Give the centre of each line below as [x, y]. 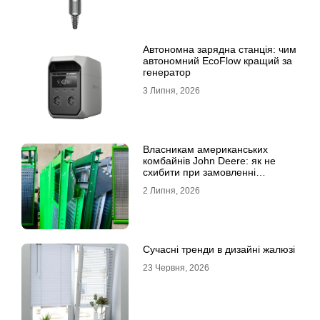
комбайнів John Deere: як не [209, 161]
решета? [163, 184]
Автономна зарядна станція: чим [220, 50]
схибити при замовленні [199, 172]
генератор [167, 72]
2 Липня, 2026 [171, 191]
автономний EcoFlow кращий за [217, 61]
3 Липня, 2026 [171, 91]
